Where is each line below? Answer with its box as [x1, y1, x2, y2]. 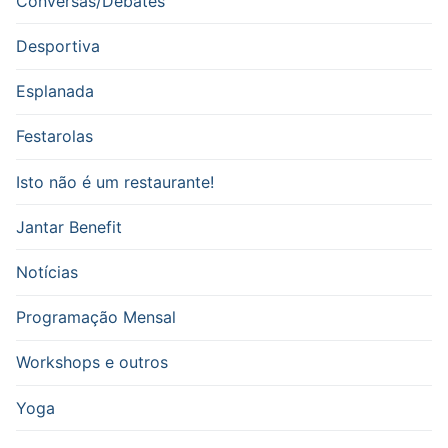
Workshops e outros [16, 352, 168, 373]
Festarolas [16, 126, 93, 147]
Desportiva [16, 36, 100, 57]
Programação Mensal [16, 307, 176, 328]
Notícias [16, 261, 78, 282]
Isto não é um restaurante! [16, 171, 214, 192]
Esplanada [16, 81, 94, 102]
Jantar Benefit [16, 216, 122, 237]
